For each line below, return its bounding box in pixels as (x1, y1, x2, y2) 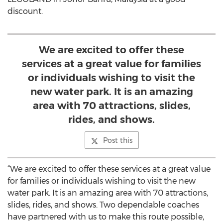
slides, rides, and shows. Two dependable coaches (7, 200, 199, 210)
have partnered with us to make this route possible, (7, 212, 204, 222)
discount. (7, 6, 43, 16)
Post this (103, 136, 132, 145)
